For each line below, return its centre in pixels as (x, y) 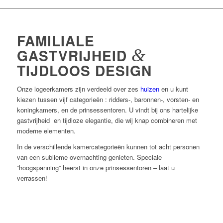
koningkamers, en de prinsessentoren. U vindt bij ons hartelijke (107, 110)
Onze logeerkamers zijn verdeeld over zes (78, 89)
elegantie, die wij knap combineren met (141, 120)
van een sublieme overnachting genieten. (77, 157)
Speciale (149, 157)
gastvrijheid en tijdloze (51, 120)
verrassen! (32, 178)
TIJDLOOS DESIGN (84, 71)
